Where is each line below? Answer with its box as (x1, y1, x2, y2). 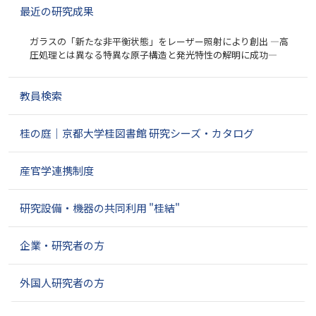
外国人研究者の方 (20, 275, 104, 290)
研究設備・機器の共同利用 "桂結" (20, 200, 180, 215)
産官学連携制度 (20, 163, 94, 178)
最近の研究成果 (20, 4, 94, 18)
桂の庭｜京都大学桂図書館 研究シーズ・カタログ (20, 126, 254, 140)
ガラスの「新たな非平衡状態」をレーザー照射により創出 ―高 (30, 35, 288, 48)
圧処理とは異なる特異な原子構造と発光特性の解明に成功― (30, 48, 277, 61)
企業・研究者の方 (20, 238, 104, 253)
